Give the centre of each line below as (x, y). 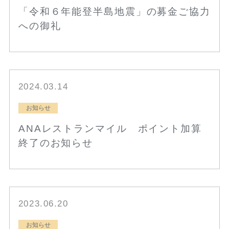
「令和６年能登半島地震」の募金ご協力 (114, 12)
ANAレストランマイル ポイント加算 (110, 129)
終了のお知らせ (56, 143)
